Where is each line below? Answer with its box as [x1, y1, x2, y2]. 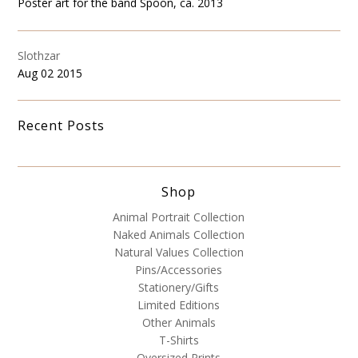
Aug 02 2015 [18, 65, 83, 81]
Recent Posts [18, 117, 105, 135]
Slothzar [18, 47, 61, 63]
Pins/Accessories [135, 262, 223, 278]
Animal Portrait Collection [113, 209, 245, 225]
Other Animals [141, 315, 216, 331]
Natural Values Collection [113, 245, 244, 261]
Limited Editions [137, 297, 221, 313]
